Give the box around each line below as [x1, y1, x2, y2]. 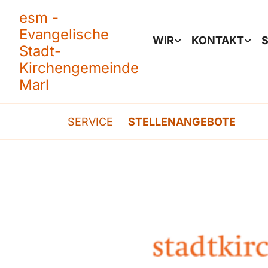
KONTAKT [191, 34, 244, 47]
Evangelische [19, 26, 109, 43]
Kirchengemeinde [19, 59, 139, 77]
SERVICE [68, 115, 113, 128]
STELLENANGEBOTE [128, 115, 236, 128]
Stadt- [19, 42, 61, 60]
